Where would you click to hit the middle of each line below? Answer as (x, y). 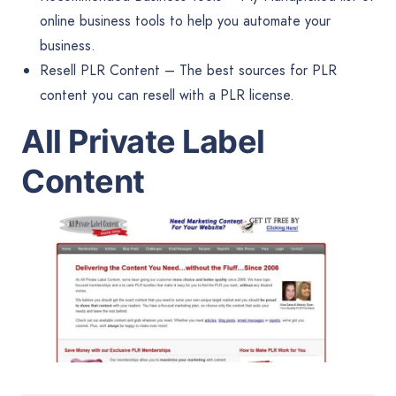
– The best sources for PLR (248, 70)
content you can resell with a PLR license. (167, 95)
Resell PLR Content (99, 70)
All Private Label (143, 141)
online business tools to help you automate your (185, 21)
